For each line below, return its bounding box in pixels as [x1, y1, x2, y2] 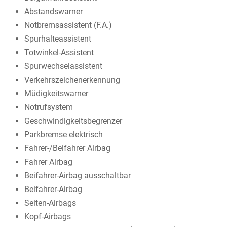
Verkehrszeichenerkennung [24, 75, 120, 85]
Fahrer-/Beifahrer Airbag [24, 143, 110, 154]
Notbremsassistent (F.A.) [24, 20, 112, 30]
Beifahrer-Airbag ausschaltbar [24, 171, 131, 181]
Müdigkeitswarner [24, 89, 88, 99]
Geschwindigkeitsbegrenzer [24, 116, 122, 126]
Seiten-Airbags [24, 198, 76, 208]
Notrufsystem [24, 102, 73, 112]
